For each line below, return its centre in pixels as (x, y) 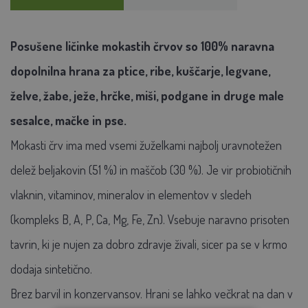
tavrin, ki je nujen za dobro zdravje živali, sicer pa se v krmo (149, 244)
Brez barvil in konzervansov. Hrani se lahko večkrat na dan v (152, 293)
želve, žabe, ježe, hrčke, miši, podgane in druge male (147, 95)
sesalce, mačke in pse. (68, 120)
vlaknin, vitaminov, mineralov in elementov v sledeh (131, 194)
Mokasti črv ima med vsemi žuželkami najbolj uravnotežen (146, 145)
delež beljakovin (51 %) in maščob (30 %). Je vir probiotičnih (151, 169)
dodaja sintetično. (51, 268)
